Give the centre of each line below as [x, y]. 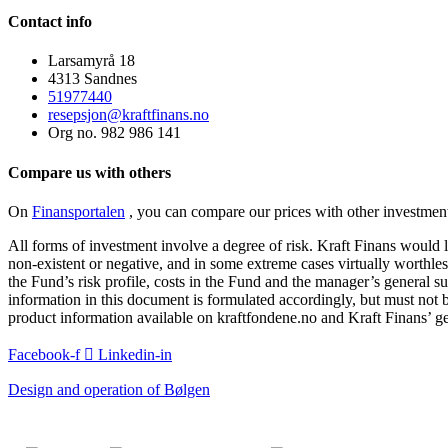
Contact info [50, 22]
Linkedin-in [135, 354]
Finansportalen [78, 211]
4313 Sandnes [92, 79]
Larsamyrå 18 [91, 61]
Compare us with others [89, 172]
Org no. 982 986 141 [114, 133]
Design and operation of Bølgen [109, 389]
